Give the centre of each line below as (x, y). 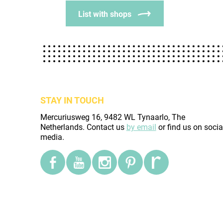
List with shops (105, 14)
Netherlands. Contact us (83, 127)
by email (141, 127)
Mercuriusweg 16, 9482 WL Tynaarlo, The (112, 117)
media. (52, 137)
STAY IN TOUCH (72, 100)
